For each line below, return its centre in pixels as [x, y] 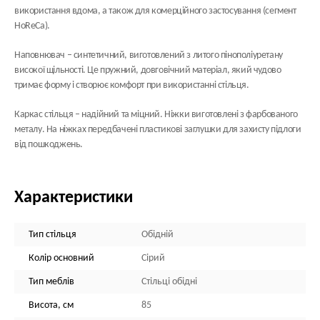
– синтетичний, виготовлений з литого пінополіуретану [174, 55]
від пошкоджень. [49, 145]
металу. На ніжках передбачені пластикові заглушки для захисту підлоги [158, 130]
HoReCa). [32, 26]
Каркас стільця [44, 115]
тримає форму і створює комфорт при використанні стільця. [132, 85]
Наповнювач [40, 55]
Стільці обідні [169, 282]
